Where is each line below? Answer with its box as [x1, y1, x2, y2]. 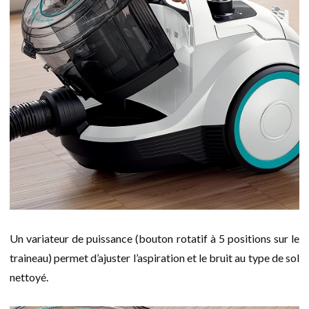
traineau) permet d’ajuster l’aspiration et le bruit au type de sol [10, 251, 299, 265]
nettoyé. [10, 270, 48, 284]
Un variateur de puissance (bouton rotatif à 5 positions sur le [10, 232, 299, 246]
